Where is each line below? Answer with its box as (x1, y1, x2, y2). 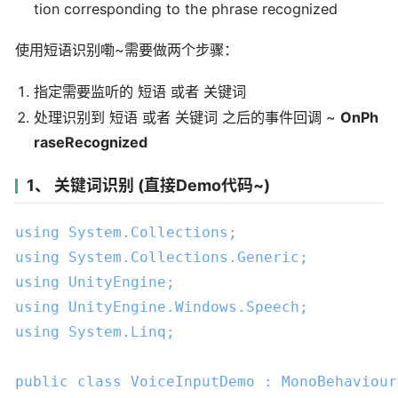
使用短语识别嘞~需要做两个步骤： (15, 41, 238, 60)
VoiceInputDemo (131, 372, 255, 390)
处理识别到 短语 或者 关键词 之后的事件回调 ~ (34, 108, 341, 127)
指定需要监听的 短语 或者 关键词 (34, 83, 247, 101)
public (15, 372, 68, 390)
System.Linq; (60, 322, 175, 340)
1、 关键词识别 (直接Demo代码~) (27, 175, 271, 195)
